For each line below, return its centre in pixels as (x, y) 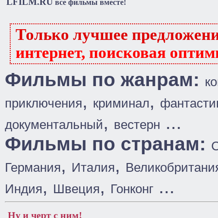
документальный (54, 125)
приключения (44, 103)
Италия (93, 167)
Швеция (76, 189)
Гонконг (132, 189)
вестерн (137, 125)
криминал (121, 103)
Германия (33, 167)
